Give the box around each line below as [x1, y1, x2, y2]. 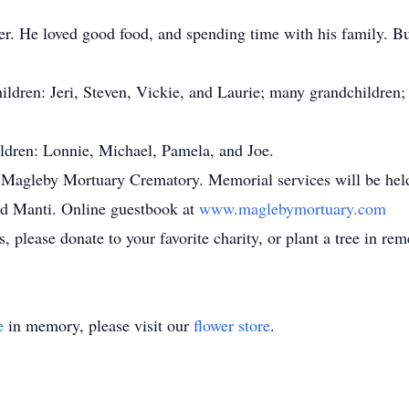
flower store [194, 314, 270, 336]
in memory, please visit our [4, 314, 194, 336]
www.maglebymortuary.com [199, 197, 386, 219]
